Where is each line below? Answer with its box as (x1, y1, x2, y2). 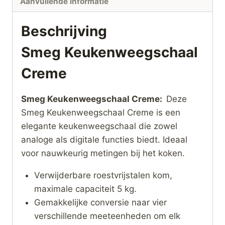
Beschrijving (21, 23, 107, 40)
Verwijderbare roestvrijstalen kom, (34, 170, 172, 181)
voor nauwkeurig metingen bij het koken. (21, 148, 185, 159)
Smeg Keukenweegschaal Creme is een (21, 107, 180, 118)
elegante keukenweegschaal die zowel (21, 121, 177, 132)
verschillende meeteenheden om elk (34, 211, 180, 221)
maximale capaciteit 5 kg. (34, 184, 137, 194)
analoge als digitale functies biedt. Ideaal (21, 135, 187, 145)
